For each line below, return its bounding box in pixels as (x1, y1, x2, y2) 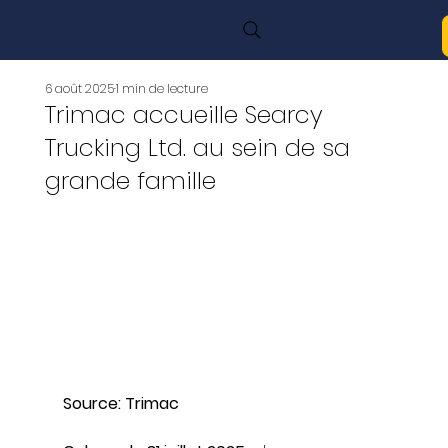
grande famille (44, 164, 216, 197)
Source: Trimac (62, 392, 179, 416)
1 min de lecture (115, 80, 208, 97)
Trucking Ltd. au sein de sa (44, 131, 350, 164)
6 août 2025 (44, 80, 114, 97)
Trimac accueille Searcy (44, 98, 323, 131)
